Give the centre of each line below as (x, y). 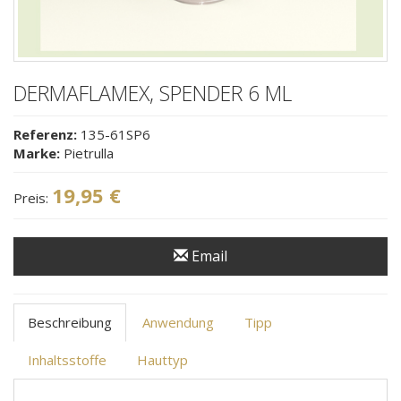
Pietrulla (87, 153)
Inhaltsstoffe (67, 360)
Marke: (37, 153)
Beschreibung (70, 323)
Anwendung (178, 323)
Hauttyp (162, 360)
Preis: (33, 198)
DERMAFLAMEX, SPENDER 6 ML (153, 93)
